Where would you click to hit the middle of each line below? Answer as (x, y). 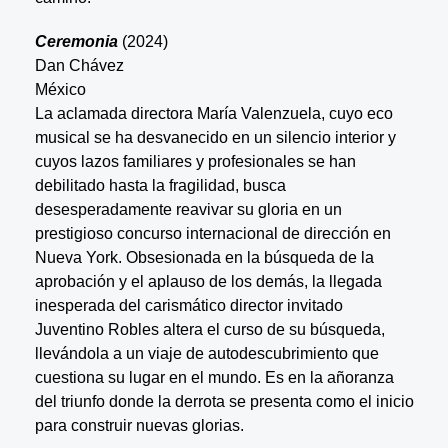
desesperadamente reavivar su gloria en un (188, 209)
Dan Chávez (79, 65)
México (60, 89)
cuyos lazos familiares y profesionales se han (195, 161)
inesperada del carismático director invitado (188, 305)
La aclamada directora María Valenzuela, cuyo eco (213, 113)
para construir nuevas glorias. (139, 425)
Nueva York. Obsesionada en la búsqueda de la (204, 257)
